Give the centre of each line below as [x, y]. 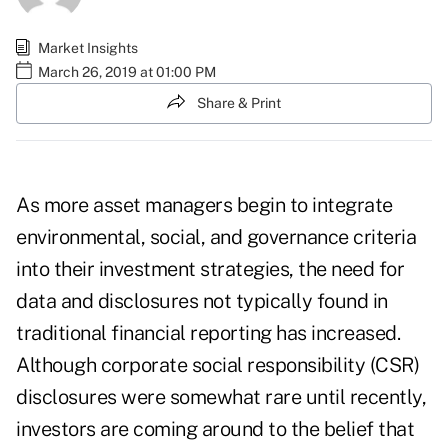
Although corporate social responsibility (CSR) [217, 365]
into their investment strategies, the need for [210, 269]
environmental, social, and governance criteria [216, 237]
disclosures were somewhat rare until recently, [221, 397]
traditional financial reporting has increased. [208, 333]
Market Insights [88, 47]
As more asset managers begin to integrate [204, 205]
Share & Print [239, 102]
